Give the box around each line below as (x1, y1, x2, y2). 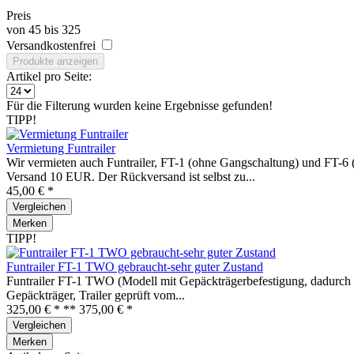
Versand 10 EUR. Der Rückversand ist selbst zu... (6, 170, 255, 183)
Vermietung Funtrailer (6, 141, 115, 155)
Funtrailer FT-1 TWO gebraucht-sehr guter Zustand (6, 260, 263, 273)
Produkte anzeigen (13, 55, 98, 67)
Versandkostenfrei (6, 39, 99, 52)
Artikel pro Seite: (6, 70, 92, 83)
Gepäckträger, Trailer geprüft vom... (6, 288, 185, 302)
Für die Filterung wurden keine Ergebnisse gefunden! (6, 99, 273, 112)
